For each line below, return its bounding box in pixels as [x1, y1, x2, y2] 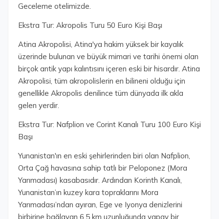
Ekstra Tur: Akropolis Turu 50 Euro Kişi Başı [18, 21, 162, 30]
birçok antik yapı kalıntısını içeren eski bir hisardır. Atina [18, 64, 200, 73]
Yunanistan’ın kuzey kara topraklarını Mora [18, 188, 158, 197]
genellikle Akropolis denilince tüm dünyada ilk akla [18, 88, 183, 98]
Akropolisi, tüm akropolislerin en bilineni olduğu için [18, 76, 185, 86]
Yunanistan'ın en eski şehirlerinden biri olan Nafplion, [18, 151, 190, 160]
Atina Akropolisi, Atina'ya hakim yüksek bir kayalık [18, 40, 183, 49]
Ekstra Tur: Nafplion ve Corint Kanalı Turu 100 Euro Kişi [18, 120, 201, 129]
